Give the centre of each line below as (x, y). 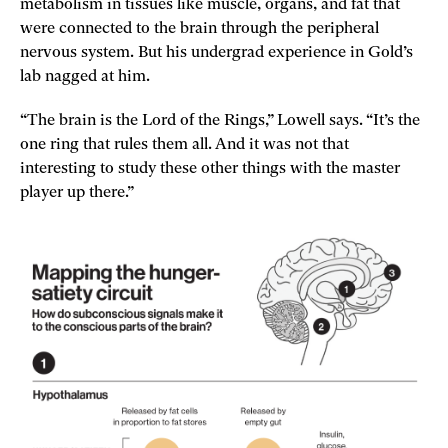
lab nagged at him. (85, 77)
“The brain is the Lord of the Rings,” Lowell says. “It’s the (220, 121)
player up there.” (78, 193)
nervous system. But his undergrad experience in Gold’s (216, 53)
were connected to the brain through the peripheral (199, 29)
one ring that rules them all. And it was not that (184, 145)
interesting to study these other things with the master (210, 169)
